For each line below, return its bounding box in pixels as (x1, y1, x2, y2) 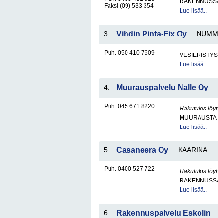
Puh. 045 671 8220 (104, 103, 155, 109)
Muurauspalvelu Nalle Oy (116, 83, 208, 91)
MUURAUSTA (180, 114, 217, 121)
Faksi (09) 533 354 (104, 2, 154, 9)
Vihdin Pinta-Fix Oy (116, 30, 187, 38)
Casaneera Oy (116, 146, 168, 154)
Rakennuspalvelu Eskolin (116, 209, 211, 217)
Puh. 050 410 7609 (104, 49, 155, 56)
